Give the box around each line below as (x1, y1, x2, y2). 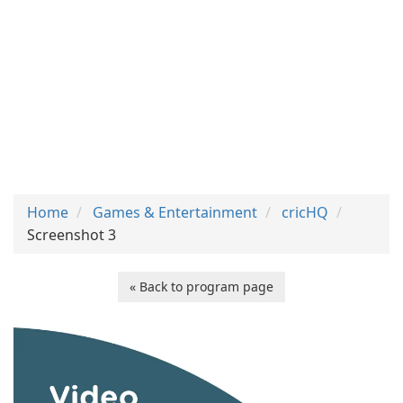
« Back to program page (130, 278, 273, 295)
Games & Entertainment (93, 202, 257, 222)
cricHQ (282, 202, 328, 222)
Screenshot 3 (27, 225, 116, 245)
